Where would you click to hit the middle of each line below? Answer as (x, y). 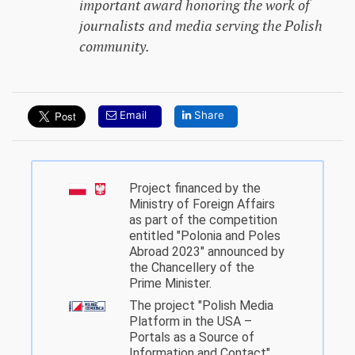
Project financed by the (195, 189)
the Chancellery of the (192, 268)
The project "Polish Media (201, 306)
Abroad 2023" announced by (207, 252)
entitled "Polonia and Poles (205, 236)
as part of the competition (203, 220)
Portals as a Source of (192, 338)
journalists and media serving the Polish (200, 27)
